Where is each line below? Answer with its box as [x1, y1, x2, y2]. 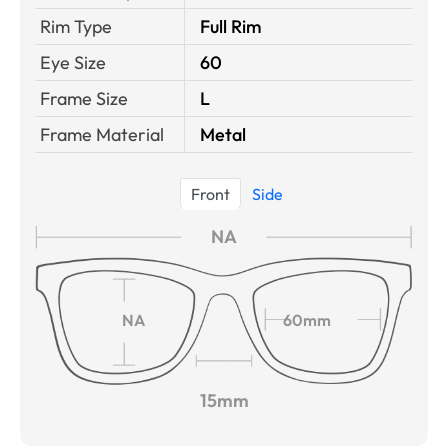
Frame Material [40, 123, 164, 147]
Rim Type [40, 15, 112, 39]
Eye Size [40, 51, 106, 75]
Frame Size [40, 87, 128, 111]
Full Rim [200, 15, 262, 39]
